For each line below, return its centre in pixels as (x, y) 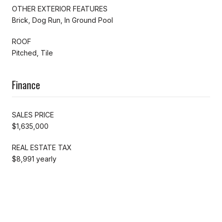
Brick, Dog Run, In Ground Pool (62, 20)
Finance (26, 84)
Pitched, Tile (32, 53)
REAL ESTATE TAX (42, 147)
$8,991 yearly (34, 159)
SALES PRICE (33, 114)
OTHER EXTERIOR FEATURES (60, 8)
